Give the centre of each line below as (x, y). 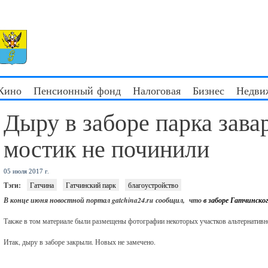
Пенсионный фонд (77, 90)
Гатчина (42, 185)
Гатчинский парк (91, 185)
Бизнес (208, 90)
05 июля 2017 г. (27, 171)
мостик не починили (107, 148)
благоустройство (153, 185)
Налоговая (157, 90)
